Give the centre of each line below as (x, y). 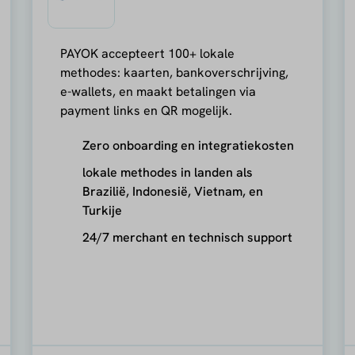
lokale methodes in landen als (168, 172)
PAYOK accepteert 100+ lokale (148, 53)
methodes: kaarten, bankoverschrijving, (175, 72)
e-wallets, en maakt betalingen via (158, 91)
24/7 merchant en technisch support (188, 237)
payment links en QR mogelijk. (147, 110)
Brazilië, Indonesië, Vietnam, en (173, 191)
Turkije (103, 210)
